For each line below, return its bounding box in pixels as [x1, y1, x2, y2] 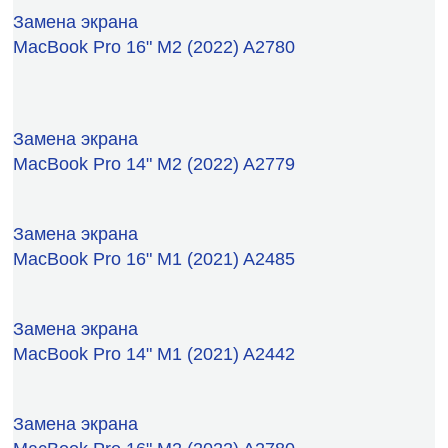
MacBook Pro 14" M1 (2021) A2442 [13, 343, 295, 364]
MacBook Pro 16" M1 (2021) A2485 [13, 248, 295, 269]
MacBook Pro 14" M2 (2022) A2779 [13, 153, 295, 174]
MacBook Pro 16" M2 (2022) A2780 [13, 36, 295, 57]
